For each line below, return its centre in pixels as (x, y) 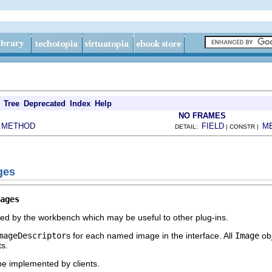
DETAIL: (188, 127)
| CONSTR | (243, 127)
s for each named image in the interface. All (151, 235)
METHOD (18, 126)
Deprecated (45, 104)
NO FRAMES (202, 116)
